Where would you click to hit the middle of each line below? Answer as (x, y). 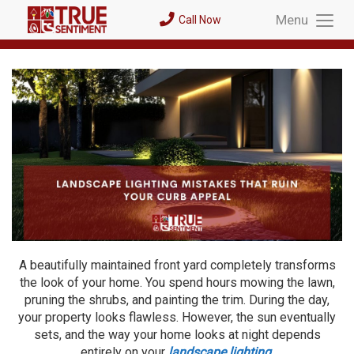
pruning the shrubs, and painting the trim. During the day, (177, 300)
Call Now (200, 20)
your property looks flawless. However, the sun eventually (177, 318)
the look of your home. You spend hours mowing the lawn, (177, 283)
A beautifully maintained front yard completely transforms (177, 265)
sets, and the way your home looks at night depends (177, 335)
